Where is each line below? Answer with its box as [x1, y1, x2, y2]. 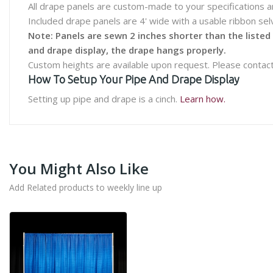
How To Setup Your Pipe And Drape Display [28, 73, 239, 85]
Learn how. [180, 93, 225, 105]
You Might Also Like [9, 158, 149, 179]
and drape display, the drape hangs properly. [28, 44, 226, 56]
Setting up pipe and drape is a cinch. [28, 93, 180, 105]
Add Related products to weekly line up [9, 182, 162, 193]
